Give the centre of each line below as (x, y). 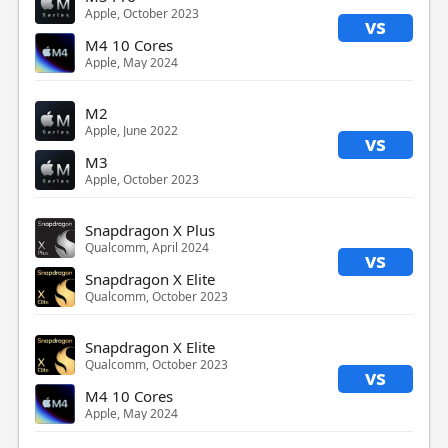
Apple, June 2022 (131, 131)
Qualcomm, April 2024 (146, 248)
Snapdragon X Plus (149, 230)
